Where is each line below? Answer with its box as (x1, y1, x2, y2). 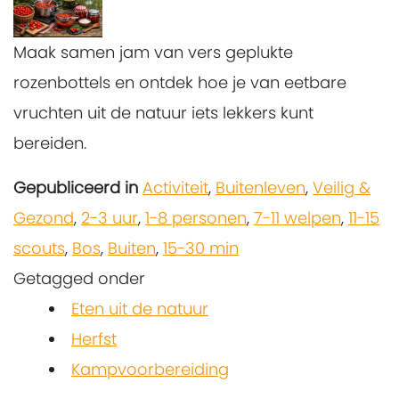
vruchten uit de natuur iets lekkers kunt (13, 101, 313, 124)
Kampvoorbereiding (71, 357, 229, 380)
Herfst (71, 327, 117, 350)
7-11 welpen (254, 206, 341, 229)
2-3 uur (81, 206, 138, 229)
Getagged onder (13, 266, 145, 289)
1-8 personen (145, 206, 247, 229)
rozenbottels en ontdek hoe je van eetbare (13, 70, 346, 94)
